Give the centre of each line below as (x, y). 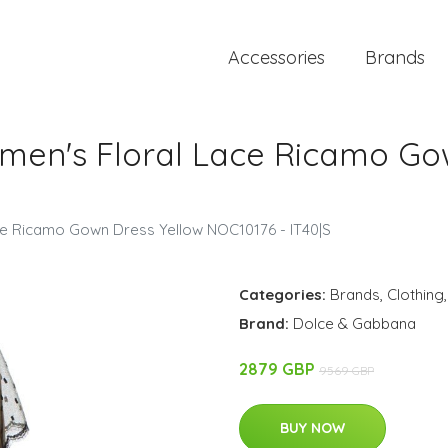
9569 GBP (346, 370)
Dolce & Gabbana (354, 323)
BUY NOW (312, 428)
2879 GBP (279, 369)
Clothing (415, 294)
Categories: (282, 294)
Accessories (276, 57)
